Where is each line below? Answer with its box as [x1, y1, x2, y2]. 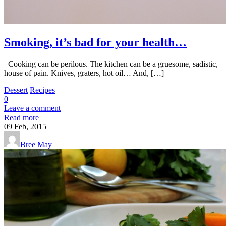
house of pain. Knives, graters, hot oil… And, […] [4, 68, 164, 77]
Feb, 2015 [14, 122, 46, 131]
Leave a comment [4, 103, 61, 112]
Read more [4, 112, 39, 122]
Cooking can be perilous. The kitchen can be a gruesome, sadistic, [4, 59, 218, 68]
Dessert [4, 85, 28, 94]
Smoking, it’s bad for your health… [4, 35, 187, 49]
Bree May [20, 140, 52, 149]
